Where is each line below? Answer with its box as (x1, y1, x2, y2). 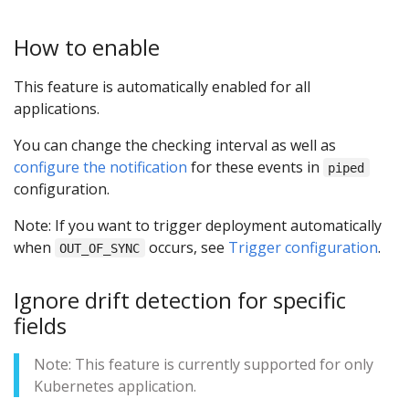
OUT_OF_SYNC (59, 240, 141, 256)
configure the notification (14, 156, 187, 177)
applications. (14, 98, 100, 119)
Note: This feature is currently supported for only (34, 354, 373, 375)
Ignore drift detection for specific (14, 284, 346, 315)
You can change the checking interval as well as (14, 134, 336, 155)
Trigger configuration (227, 236, 378, 257)
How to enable (14, 32, 160, 63)
